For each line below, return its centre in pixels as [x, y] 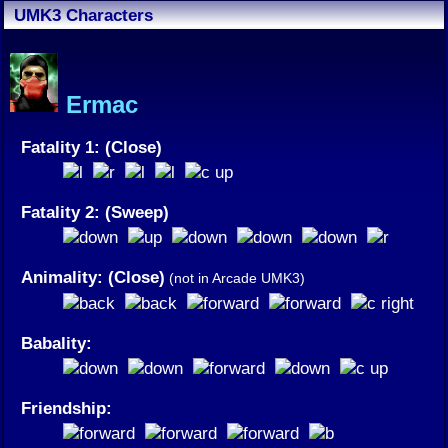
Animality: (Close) [93, 277]
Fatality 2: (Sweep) [95, 212]
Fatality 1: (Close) [91, 147]
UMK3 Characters [83, 14]
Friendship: [66, 408]
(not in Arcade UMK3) [235, 278]
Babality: [56, 343]
